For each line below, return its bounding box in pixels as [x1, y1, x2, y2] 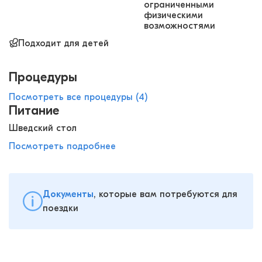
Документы [43, 189, 94, 200]
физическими [144, 10, 203, 21]
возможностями [144, 20, 215, 32]
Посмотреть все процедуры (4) [9, 92, 147, 103]
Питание [9, 103, 59, 119]
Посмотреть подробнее [9, 141, 116, 152]
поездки [43, 203, 78, 214]
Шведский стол [9, 123, 77, 134]
